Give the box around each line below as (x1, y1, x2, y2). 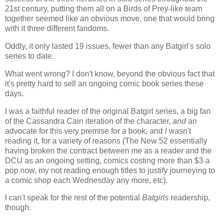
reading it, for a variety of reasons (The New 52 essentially (5, 136, 207, 145)
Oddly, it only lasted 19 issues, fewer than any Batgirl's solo (5, 41, 211, 50)
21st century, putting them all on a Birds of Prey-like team (5, 4, 202, 13)
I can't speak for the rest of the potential (5, 193, 142, 202)
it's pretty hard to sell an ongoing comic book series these (5, 79, 204, 88)
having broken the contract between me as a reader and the (5, 146, 212, 155)
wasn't (167, 126, 191, 135)
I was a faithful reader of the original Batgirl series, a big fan (5, 107, 211, 115)
